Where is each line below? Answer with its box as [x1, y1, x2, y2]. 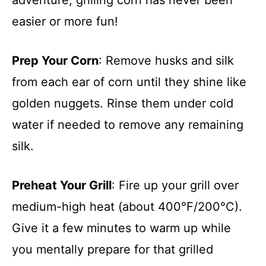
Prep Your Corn [12, 53, 99, 68]
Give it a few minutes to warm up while [12, 220, 231, 235]
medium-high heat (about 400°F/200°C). [12, 199, 242, 214]
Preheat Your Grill [12, 178, 112, 192]
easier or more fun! [12, 14, 118, 28]
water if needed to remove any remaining [12, 117, 243, 132]
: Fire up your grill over [112, 178, 239, 192]
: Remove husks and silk [99, 53, 234, 68]
